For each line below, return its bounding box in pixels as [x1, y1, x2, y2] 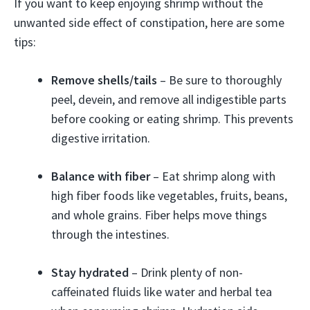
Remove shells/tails [51, 72, 157, 88]
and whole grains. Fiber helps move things [51, 207, 267, 223]
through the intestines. [51, 226, 170, 242]
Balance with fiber [51, 168, 150, 184]
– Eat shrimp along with [150, 168, 275, 184]
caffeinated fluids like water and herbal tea [51, 284, 272, 300]
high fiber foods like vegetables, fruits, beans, [51, 188, 287, 203]
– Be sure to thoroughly [157, 72, 282, 88]
